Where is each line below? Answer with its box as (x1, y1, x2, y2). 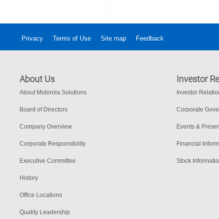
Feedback (136, 35, 164, 43)
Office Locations (20, 192, 62, 199)
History (20, 175, 38, 182)
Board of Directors (20, 106, 67, 113)
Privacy (22, 35, 43, 43)
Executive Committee (20, 157, 76, 165)
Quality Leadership (20, 209, 70, 216)
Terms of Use (53, 35, 91, 43)
